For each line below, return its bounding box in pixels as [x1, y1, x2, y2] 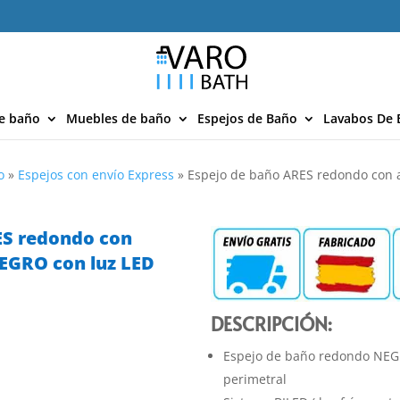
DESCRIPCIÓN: [211, 310, 333, 337]
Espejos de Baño [197, 110, 297, 127]
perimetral [223, 371, 287, 388]
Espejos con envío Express [18, 166, 175, 184]
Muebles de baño [66, 110, 171, 127]
